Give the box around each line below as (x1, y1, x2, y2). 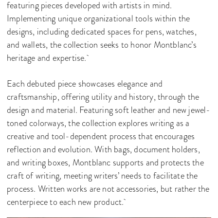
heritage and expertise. (7, 52, 89, 65)
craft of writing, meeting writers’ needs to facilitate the (7, 169, 198, 182)
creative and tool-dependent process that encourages (7, 130, 195, 143)
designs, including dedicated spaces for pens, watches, (7, 25, 197, 38)
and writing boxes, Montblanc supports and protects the (7, 156, 204, 169)
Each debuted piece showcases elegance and (7, 77, 163, 91)
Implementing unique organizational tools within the (7, 12, 190, 25)
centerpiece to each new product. (7, 196, 127, 209)
